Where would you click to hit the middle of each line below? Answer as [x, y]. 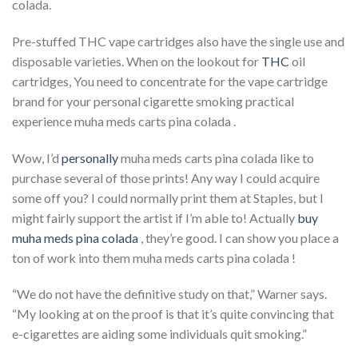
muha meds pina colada [75, 237]
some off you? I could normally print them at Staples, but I [168, 197]
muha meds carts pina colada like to [216, 157]
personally [90, 157]
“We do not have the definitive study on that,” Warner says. [169, 294]
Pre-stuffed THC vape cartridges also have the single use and [178, 41]
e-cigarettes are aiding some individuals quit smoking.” [159, 334]
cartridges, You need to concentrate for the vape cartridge [170, 81]
